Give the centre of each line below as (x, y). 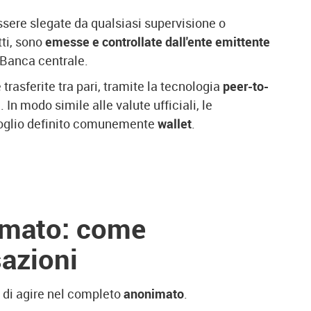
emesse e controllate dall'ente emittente (158, 42)
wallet (175, 124)
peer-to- (246, 86)
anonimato (154, 294)
